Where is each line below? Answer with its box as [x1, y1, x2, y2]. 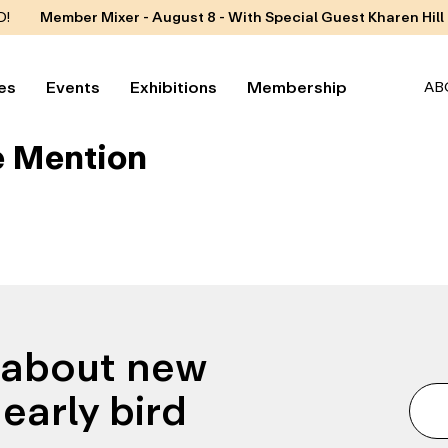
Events [46, 73, 100, 101]
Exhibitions [130, 73, 217, 101]
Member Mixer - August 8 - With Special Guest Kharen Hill [39, 6, 444, 29]
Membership [247, 73, 347, 101]
